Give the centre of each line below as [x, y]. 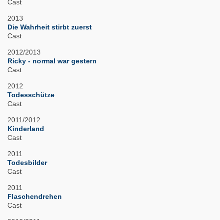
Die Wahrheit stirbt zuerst [50, 27]
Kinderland [26, 129]
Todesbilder [27, 163]
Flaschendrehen [35, 197]
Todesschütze [31, 95]
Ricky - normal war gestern [52, 61]
